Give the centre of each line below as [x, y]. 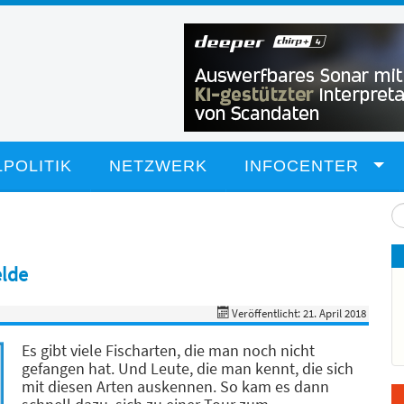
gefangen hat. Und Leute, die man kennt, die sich [188, 368]
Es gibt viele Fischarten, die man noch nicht [168, 350]
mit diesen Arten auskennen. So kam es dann [175, 386]
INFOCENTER [302, 166]
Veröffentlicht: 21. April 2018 [299, 313]
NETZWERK [158, 166]
